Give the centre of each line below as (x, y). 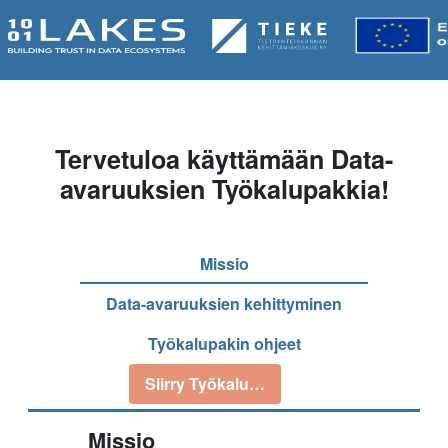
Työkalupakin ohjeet (224, 343)
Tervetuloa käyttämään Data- (224, 159)
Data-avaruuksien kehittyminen (224, 303)
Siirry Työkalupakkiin (224, 383)
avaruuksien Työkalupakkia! (224, 189)
